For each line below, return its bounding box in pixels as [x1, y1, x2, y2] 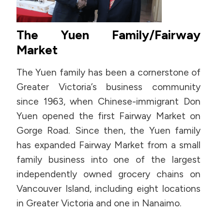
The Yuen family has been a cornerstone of [16, 66, 201, 78]
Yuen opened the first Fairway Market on [16, 110, 201, 122]
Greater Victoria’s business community [16, 81, 201, 93]
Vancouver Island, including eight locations [16, 183, 201, 194]
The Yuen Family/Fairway [16, 27, 201, 43]
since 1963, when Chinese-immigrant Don [16, 95, 201, 107]
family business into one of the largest [16, 154, 201, 165]
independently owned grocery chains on [16, 168, 201, 180]
